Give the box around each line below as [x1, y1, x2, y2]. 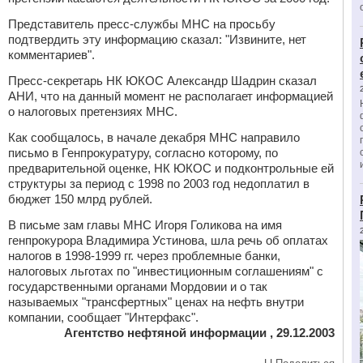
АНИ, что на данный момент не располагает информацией [8, 89, 333, 103]
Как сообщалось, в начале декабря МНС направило [8, 130, 300, 144]
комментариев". [8, 48, 95, 62]
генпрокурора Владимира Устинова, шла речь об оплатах [8, 233, 328, 247]
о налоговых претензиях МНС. [8, 105, 177, 118]
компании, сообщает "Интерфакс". [8, 310, 199, 324]
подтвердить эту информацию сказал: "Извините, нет [8, 32, 306, 46]
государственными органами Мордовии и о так [8, 280, 267, 293]
